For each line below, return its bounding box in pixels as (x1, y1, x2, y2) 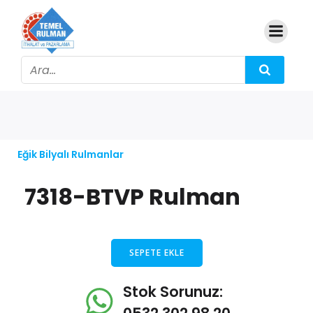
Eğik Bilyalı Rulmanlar (17, 147, 124, 161)
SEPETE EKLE (129, 247, 184, 259)
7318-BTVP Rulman (24, 181, 240, 212)
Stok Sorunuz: (123, 282, 223, 302)
